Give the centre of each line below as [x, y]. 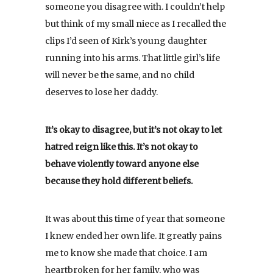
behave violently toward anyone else [122, 164]
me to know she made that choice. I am [126, 253]
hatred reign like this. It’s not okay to [122, 147]
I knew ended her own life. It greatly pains [133, 236]
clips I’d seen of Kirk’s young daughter [126, 41]
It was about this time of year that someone [135, 218]
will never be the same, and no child [120, 75]
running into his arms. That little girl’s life [133, 58]
